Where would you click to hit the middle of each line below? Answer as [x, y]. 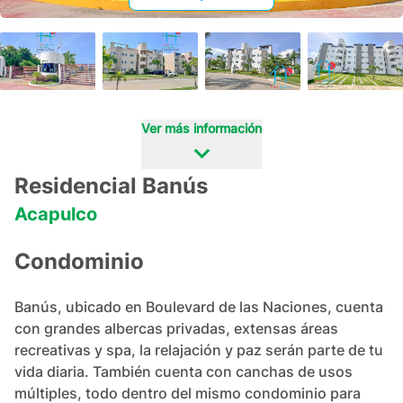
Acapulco [56, 214]
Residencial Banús [111, 186]
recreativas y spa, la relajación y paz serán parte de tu [199, 350]
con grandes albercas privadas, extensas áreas [176, 328]
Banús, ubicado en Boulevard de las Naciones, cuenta [199, 307]
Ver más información [201, 119]
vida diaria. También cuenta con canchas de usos [184, 372]
